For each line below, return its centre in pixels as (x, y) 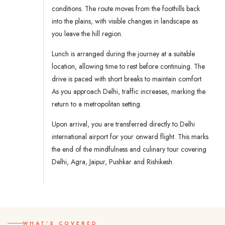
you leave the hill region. (87, 34)
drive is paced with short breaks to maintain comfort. (127, 79)
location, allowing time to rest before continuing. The (128, 67)
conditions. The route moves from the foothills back (126, 9)
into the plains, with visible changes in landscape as (125, 21)
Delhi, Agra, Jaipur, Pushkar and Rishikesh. (113, 162)
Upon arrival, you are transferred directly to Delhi (123, 124)
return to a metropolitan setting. (97, 104)
